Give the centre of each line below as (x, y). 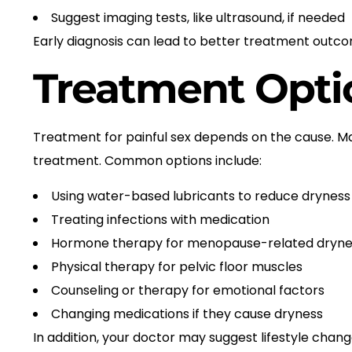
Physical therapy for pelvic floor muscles (177, 266)
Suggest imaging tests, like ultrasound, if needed (198, 17)
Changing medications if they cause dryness (187, 313)
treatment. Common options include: (147, 161)
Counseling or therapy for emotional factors (188, 290)
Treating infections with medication (160, 219)
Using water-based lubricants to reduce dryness (201, 196)
